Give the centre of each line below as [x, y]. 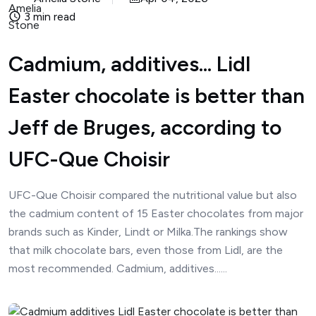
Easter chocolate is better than [157, 96]
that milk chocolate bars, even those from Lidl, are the [146, 250]
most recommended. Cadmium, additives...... [118, 268]
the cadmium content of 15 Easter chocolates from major [156, 213]
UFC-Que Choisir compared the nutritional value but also [153, 195]
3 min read [48, 17]
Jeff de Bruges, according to [145, 127]
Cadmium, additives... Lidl [129, 64]
